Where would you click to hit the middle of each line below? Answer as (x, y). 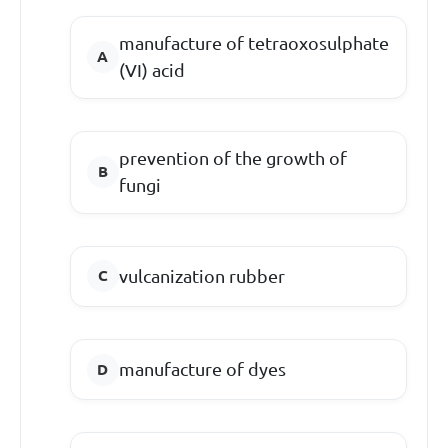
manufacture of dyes (202, 369)
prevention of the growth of (232, 158)
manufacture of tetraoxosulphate (253, 43)
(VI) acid (151, 70)
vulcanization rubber (201, 275)
